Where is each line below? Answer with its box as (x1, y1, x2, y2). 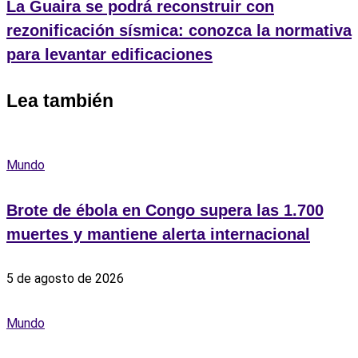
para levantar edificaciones (6, 45, 213, 63)
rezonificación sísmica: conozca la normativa (6, 21, 352, 39)
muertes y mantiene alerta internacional (6, 225, 310, 244)
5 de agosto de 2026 (6, 271, 124, 287)
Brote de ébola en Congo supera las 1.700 (6, 201, 324, 220)
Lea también (6, 90, 113, 111)
